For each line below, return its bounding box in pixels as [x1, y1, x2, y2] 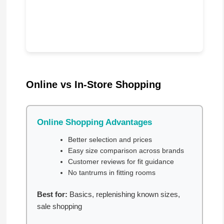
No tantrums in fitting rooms [67, 168, 155, 177]
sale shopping [36, 202, 82, 211]
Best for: [36, 190, 67, 199]
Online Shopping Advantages [36, 117, 152, 127]
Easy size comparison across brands [67, 146, 184, 155]
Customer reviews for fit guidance [67, 157, 174, 166]
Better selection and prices [67, 135, 152, 144]
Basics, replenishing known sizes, [67, 190, 180, 199]
